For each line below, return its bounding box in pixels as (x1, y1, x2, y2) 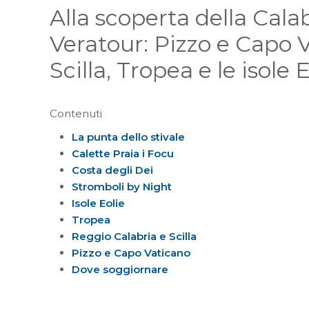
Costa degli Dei (72, 163, 153, 177)
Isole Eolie (72, 197, 125, 210)
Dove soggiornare (72, 263, 168, 277)
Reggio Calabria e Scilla (72, 230, 197, 243)
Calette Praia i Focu (72, 147, 174, 161)
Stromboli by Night (72, 180, 172, 194)
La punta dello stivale (72, 130, 185, 144)
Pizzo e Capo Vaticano (72, 246, 190, 260)
